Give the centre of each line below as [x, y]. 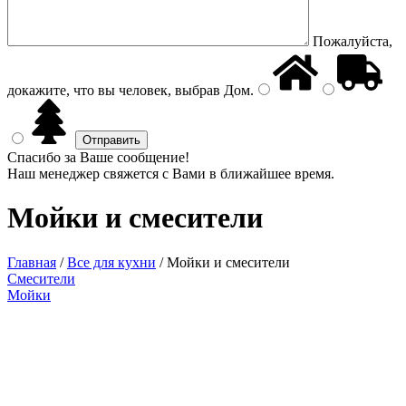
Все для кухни [111, 262]
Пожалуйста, [353, 41]
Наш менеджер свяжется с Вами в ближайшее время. [171, 174]
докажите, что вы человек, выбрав [114, 90]
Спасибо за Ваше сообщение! [98, 157]
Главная [32, 262]
